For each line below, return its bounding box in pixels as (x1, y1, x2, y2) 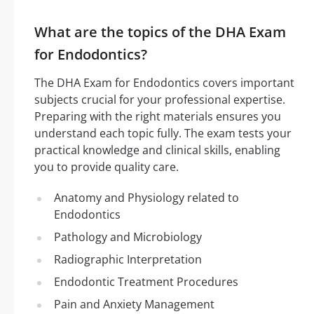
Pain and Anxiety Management (54, 296, 214, 312)
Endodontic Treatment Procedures (54, 273, 238, 289)
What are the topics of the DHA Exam (34, 22, 286, 41)
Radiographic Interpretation (54, 251, 202, 267)
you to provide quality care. (34, 158, 179, 175)
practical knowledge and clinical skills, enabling (34, 142, 280, 158)
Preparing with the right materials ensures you (34, 108, 281, 124)
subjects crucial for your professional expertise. (34, 91, 285, 107)
